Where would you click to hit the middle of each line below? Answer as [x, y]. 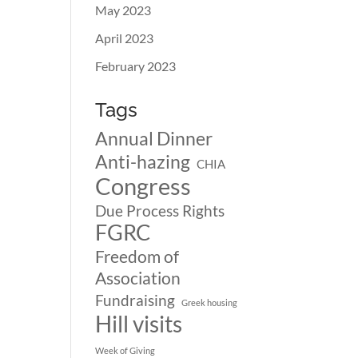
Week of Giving [125, 350]
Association [138, 278]
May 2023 [123, 10]
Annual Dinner [154, 138]
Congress [143, 186]
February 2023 [136, 66]
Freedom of [137, 257]
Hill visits [139, 324]
